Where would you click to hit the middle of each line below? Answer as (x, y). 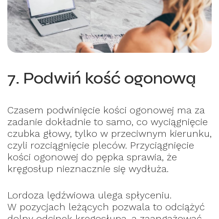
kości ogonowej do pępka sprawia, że (92, 157)
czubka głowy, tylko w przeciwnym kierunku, (109, 134)
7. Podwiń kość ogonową (102, 78)
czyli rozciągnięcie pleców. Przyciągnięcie (101, 145)
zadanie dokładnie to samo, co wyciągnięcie (108, 122)
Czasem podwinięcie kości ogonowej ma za (106, 110)
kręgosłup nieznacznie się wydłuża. (88, 169)
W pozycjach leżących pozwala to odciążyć (106, 207)
